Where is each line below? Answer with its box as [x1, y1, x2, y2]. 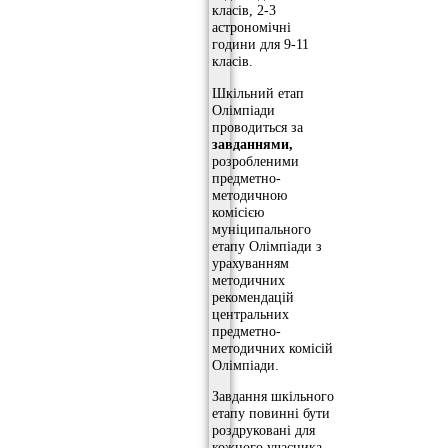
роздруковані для [212, 422, 315, 439]
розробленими [212, 152, 299, 169]
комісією [212, 203, 264, 220]
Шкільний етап [212, 84, 304, 101]
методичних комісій [212, 339, 333, 356]
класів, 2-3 [212, 2, 276, 19]
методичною [212, 186, 287, 203]
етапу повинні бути [212, 405, 330, 422]
